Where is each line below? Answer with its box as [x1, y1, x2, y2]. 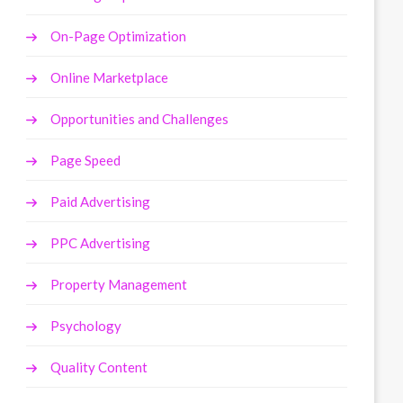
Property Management [50, 276, 188, 293]
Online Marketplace [50, 69, 169, 86]
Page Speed [50, 152, 121, 169]
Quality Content [50, 359, 148, 376]
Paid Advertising [50, 193, 151, 210]
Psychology [50, 318, 122, 335]
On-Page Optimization [50, 28, 187, 45]
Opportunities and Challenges [50, 111, 229, 128]
